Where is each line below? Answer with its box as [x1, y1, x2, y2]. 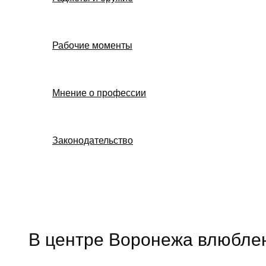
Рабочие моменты [52, 39, 132, 51]
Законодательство [52, 134, 133, 146]
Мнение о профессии [52, 86, 146, 99]
